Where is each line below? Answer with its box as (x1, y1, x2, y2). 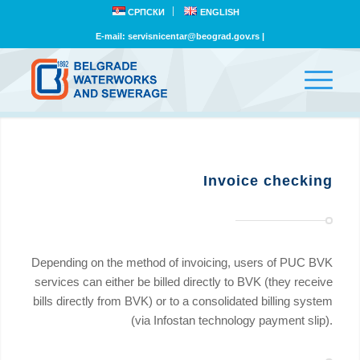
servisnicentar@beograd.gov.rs (127, 31, 260, 41)
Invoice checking (203, 173, 333, 189)
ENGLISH (199, 7, 239, 17)
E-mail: (95, 31, 128, 41)
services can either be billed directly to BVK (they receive (35, 275, 333, 288)
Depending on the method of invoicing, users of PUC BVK (31, 256, 333, 269)
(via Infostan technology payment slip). (131, 313, 333, 327)
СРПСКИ (128, 7, 166, 17)
